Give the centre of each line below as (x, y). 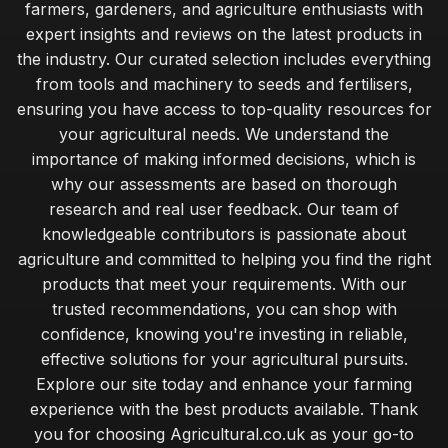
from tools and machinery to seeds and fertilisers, (224, 84)
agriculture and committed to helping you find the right (224, 259)
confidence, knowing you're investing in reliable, (224, 334)
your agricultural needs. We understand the (224, 134)
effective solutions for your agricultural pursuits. (224, 359)
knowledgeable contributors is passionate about (224, 234)
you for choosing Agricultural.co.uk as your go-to (224, 434)
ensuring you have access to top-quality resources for (224, 109)
